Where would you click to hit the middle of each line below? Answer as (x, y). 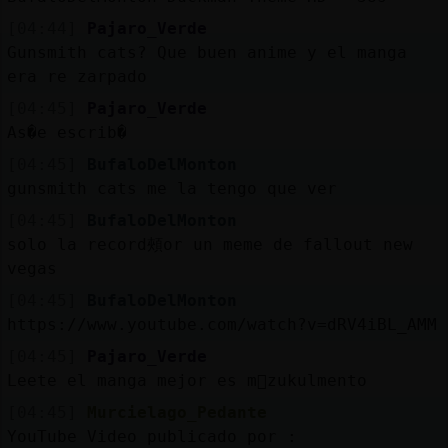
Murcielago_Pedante (176, 412)
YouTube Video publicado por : (151, 436)
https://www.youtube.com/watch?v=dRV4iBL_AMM (221, 324)
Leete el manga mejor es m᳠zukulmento (186, 380)
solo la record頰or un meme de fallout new (209, 244)
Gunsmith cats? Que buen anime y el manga (206, 52)
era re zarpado (76, 76)
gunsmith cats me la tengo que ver (171, 188)
